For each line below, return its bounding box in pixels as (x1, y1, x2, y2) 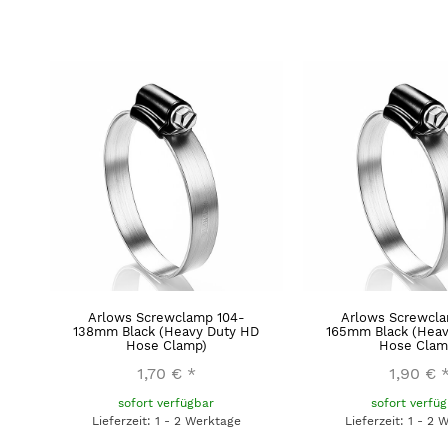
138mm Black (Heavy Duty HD (73, 323, 260, 339)
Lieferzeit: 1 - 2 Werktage (91, 413, 241, 428)
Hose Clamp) (125, 337, 207, 353)
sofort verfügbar (118, 395, 215, 410)
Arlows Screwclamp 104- (87, 309, 245, 325)
